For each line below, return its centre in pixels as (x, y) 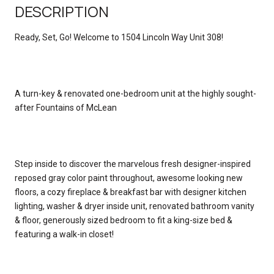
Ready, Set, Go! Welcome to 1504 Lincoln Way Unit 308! (119, 37)
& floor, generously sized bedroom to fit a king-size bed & (124, 220)
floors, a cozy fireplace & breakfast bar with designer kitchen (131, 192)
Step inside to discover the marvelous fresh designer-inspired (133, 164)
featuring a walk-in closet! (64, 234)
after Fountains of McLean (66, 107)
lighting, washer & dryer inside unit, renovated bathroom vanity (135, 206)
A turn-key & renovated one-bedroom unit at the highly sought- (135, 93)
